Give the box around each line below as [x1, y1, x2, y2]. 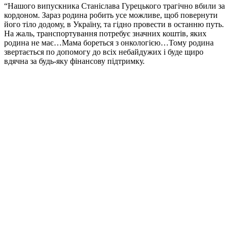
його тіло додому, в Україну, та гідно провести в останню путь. [4, 20, 224, 29]
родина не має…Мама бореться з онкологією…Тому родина [4, 38, 214, 48]
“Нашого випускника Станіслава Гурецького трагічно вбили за [4, 2, 225, 11]
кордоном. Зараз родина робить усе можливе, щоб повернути [4, 11, 218, 20]
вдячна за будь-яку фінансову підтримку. [4, 57, 145, 66]
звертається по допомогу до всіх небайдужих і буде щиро [4, 48, 203, 57]
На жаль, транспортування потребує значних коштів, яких [4, 29, 207, 38]
